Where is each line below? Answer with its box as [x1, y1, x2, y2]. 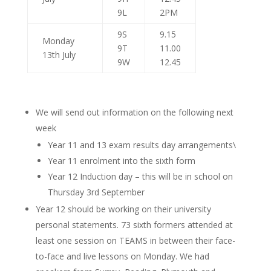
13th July [42, 49, 76, 60]
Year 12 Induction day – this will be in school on [47, 171, 233, 182]
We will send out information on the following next [35, 106, 233, 118]
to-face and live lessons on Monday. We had [35, 250, 209, 262]
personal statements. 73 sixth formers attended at [35, 219, 233, 230]
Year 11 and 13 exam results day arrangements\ [47, 139, 236, 151]
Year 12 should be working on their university [35, 203, 211, 215]
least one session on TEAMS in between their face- [35, 235, 235, 246]
